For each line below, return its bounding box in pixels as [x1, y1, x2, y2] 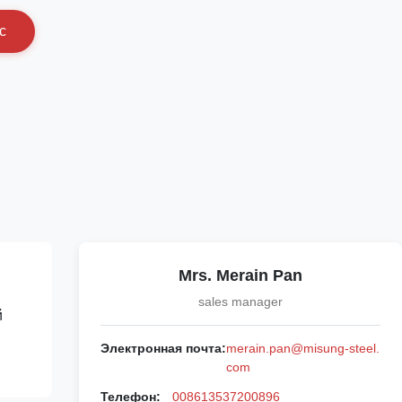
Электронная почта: [100, 341, 226, 355]
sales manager [198, 294, 283, 309]
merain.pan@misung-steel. [226, 341, 380, 355]
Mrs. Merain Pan [179, 267, 302, 284]
